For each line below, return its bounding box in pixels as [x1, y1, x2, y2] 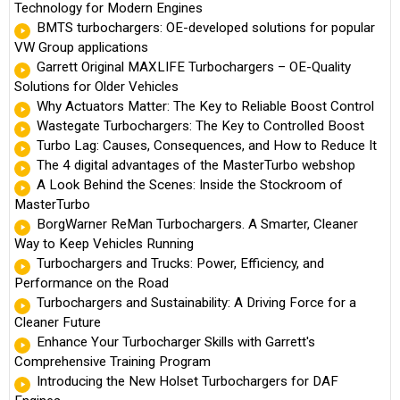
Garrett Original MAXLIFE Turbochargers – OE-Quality [37, 59, 351, 76]
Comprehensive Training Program [14, 354, 211, 371]
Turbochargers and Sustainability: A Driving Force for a [37, 295, 356, 312]
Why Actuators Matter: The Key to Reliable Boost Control [37, 98, 374, 115]
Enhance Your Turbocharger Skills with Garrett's [37, 334, 315, 351]
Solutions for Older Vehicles [14, 79, 179, 96]
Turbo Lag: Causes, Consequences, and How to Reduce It [37, 137, 377, 154]
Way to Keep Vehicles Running [14, 236, 194, 253]
